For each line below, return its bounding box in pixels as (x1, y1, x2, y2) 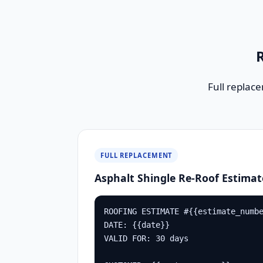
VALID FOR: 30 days (104, 234, 188, 243)
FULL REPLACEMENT (100, 151, 173, 160)
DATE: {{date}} (104, 220, 170, 230)
